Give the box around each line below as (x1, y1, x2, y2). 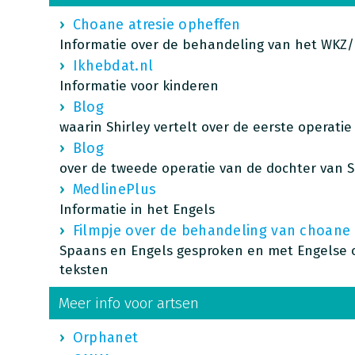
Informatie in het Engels (59, 201, 215, 218)
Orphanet (72, 329, 139, 346)
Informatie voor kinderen (59, 78, 219, 94)
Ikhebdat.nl (72, 57, 154, 74)
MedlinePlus (72, 181, 157, 198)
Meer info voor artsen (58, 294, 199, 312)
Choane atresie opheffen (72, 16, 241, 33)
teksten (59, 261, 109, 278)
